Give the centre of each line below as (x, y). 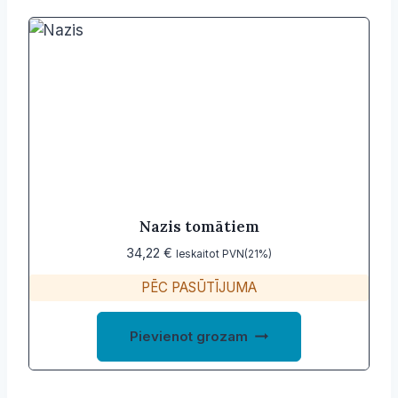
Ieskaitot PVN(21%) (224, 255)
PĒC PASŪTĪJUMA (199, 288)
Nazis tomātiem (199, 227)
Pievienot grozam (189, 337)
